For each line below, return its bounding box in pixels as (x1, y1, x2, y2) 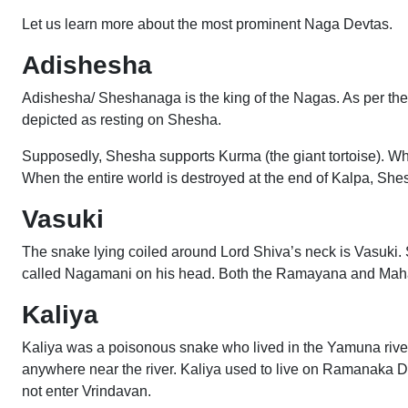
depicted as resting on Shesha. (22, 112, 221, 127)
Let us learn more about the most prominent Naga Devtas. (22, 16, 396, 32)
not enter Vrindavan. (22, 383, 151, 399)
